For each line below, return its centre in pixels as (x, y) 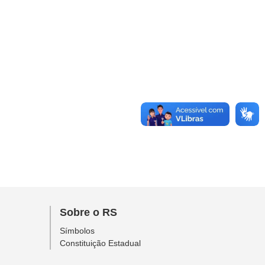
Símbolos (77, 231)
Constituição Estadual (100, 243)
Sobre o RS (88, 212)
